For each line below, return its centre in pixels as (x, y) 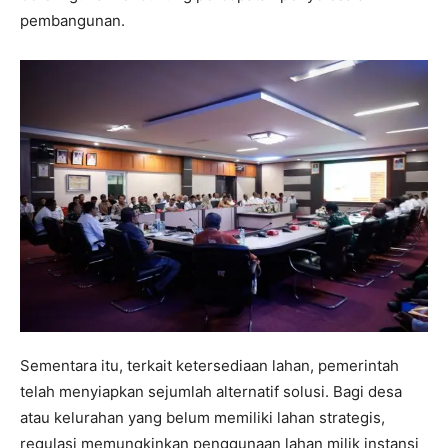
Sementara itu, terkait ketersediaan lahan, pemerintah (209, 365)
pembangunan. (72, 20)
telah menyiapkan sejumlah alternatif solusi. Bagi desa (211, 391)
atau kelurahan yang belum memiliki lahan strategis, (202, 417)
